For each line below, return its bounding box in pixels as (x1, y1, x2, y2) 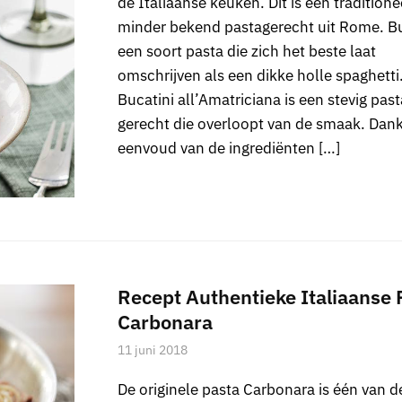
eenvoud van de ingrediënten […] (117, 137, 340, 158)
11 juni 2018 (117, 342, 188, 359)
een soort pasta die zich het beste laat (117, 40, 376, 61)
